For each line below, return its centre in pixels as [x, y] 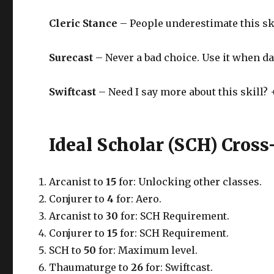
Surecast [71, 57]
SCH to [67, 250]
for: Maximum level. [147, 250]
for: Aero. [138, 199]
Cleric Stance [83, 23]
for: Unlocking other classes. [189, 182]
